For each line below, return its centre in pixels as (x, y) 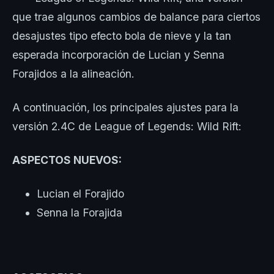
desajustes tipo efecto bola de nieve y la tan (122, 36)
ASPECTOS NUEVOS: (68, 160)
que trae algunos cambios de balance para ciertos (136, 17)
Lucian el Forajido (80, 194)
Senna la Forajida (80, 213)
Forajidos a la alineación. (73, 74)
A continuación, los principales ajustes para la (125, 107)
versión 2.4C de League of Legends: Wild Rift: (128, 126)
